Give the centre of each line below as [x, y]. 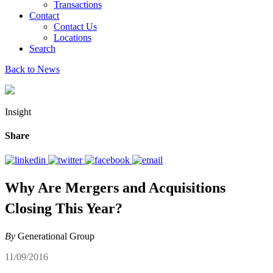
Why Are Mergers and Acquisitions [115, 188]
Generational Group [55, 236]
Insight [18, 112]
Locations [73, 37]
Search [42, 48]
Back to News [32, 69]
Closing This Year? [64, 209]
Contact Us [75, 27]
